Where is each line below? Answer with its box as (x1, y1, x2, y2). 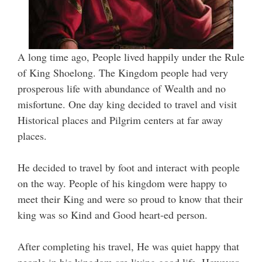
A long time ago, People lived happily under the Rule (18, 50, 244, 64)
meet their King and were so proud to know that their (18, 192, 243, 206)
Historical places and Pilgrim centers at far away (18, 113, 223, 127)
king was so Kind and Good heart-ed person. (18, 208, 208, 222)
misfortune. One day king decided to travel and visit (18, 97, 237, 112)
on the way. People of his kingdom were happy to (18, 176, 227, 191)
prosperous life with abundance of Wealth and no (18, 81, 226, 96)
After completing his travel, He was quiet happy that (18, 239, 239, 254)
